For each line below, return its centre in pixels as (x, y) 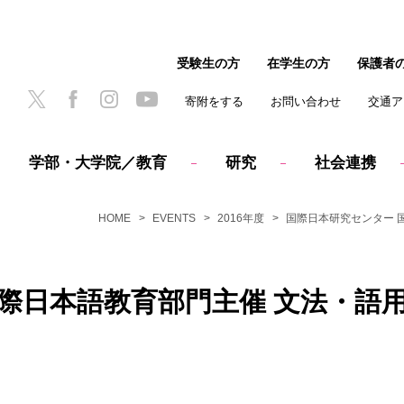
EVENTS (174, 218)
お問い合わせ (306, 101)
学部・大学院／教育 (97, 163)
